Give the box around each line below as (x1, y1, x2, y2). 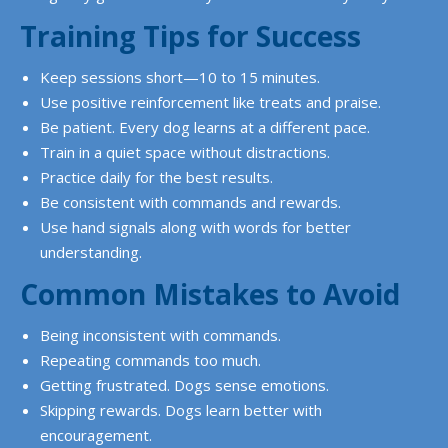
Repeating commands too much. (40, 350, 261, 370)
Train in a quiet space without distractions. (40, 142, 330, 162)
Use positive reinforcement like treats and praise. (40, 92, 381, 112)
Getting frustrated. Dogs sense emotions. (40, 375, 329, 395)
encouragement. (40, 425, 152, 445)
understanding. (40, 242, 142, 262)
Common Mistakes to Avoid (20, 275, 400, 313)
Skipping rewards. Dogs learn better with (40, 400, 322, 420)
